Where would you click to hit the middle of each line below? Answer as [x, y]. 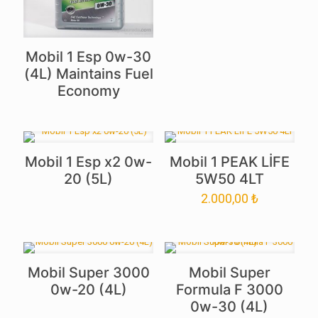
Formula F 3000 [229, 290]
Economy [88, 91]
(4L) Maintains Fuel [88, 74]
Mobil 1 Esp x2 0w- [89, 162]
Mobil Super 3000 [88, 273]
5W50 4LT [229, 179]
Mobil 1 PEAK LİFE [229, 162]
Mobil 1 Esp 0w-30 [89, 57]
